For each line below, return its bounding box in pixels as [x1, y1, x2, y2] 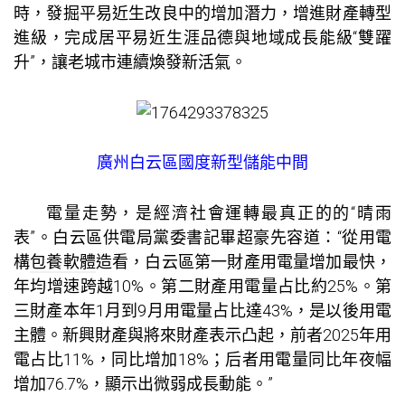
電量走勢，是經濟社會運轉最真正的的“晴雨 [46, 203, 391, 223]
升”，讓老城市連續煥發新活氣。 [14, 52, 247, 71]
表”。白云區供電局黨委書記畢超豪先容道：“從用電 [14, 228, 391, 248]
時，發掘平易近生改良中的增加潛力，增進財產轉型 [14, 3, 391, 23]
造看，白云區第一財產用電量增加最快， [95, 252, 392, 272]
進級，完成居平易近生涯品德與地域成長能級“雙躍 [14, 27, 391, 47]
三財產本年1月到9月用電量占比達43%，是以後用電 [14, 301, 391, 321]
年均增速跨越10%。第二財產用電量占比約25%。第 [14, 277, 391, 297]
